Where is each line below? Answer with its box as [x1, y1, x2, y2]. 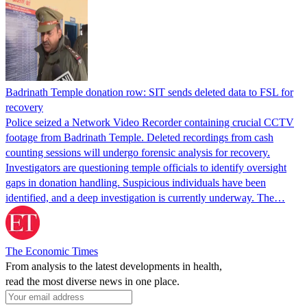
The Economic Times [5, 245, 98, 257]
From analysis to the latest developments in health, [5, 260, 222, 272]
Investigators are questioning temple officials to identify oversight [5, 161, 286, 173]
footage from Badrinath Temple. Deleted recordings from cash [5, 131, 273, 143]
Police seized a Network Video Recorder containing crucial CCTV [5, 116, 294, 128]
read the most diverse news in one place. [5, 275, 180, 287]
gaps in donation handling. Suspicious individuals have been [5, 176, 266, 188]
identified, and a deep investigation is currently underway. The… [5, 191, 285, 204]
